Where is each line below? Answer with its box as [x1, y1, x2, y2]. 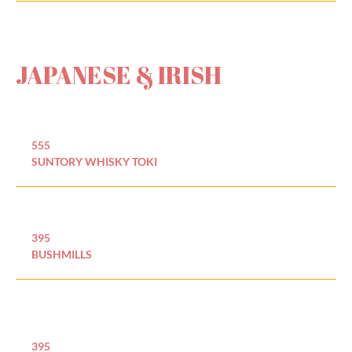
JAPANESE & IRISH [16, 59, 222, 92]
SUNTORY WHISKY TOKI [31, 155, 157, 169]
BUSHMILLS [31, 247, 92, 262]
